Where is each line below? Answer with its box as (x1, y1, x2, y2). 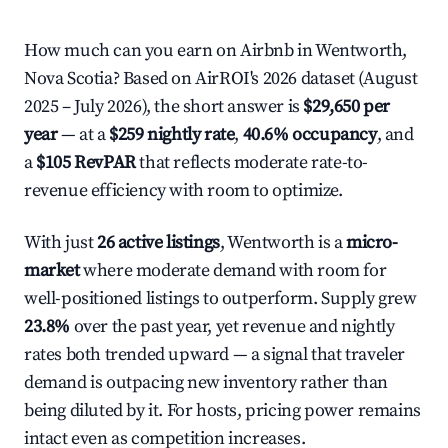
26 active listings (97, 231, 220, 254)
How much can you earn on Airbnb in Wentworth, (24, 39, 408, 62)
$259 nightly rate (109, 123, 235, 146)
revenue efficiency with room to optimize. (24, 179, 343, 202)
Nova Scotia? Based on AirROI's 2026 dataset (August (24, 67, 418, 90)
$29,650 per (303, 95, 391, 118)
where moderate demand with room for (79, 259, 387, 282)
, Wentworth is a (219, 231, 347, 254)
